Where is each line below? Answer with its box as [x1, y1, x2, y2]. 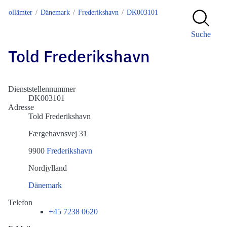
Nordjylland [28, 164, 67, 173]
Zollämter [4, 8, 32, 16]
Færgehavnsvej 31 [28, 129, 87, 138]
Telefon [8, 198, 32, 207]
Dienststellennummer [8, 85, 75, 94]
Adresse [8, 103, 34, 112]
